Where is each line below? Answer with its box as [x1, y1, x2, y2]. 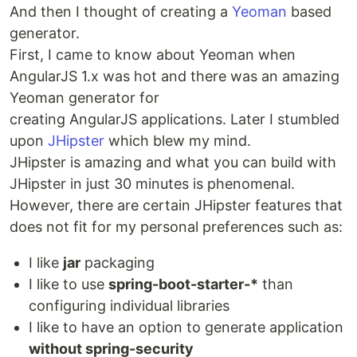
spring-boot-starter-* [108, 276, 258, 292]
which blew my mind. [104, 132, 251, 149]
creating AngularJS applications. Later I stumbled [10, 111, 339, 127]
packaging [80, 254, 155, 271]
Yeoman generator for [10, 89, 159, 106]
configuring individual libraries [29, 297, 229, 314]
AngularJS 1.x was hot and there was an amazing [10, 68, 339, 84]
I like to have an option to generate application [29, 319, 343, 335]
